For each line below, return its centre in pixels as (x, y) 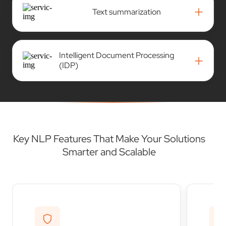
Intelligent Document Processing (116, 55)
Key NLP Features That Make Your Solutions (109, 139)
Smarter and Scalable (109, 152)
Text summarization (126, 12)
